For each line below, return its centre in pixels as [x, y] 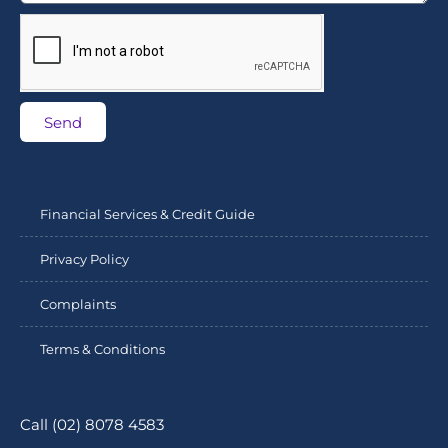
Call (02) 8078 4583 [92, 424]
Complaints [78, 304]
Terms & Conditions [102, 349]
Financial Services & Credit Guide [147, 214]
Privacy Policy [84, 259]
